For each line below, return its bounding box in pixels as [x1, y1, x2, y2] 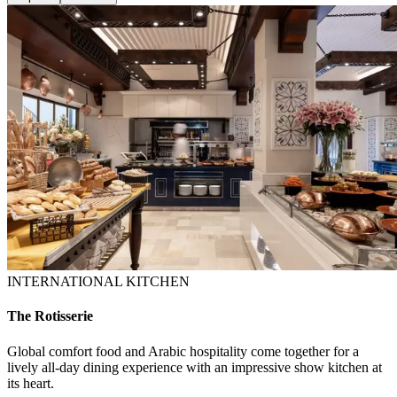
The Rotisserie [7, 308, 93, 324]
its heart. [7, 375, 54, 391]
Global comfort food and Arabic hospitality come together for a [7, 343, 359, 359]
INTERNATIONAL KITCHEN [7, 274, 190, 290]
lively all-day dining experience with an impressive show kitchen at [7, 359, 382, 375]
